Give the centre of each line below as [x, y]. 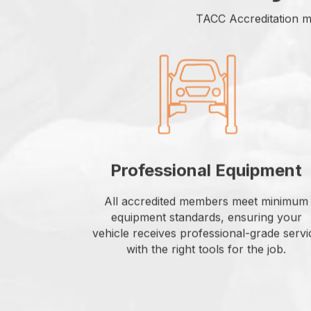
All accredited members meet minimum [206, 201]
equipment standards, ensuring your [206, 217]
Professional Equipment [206, 170]
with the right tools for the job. [206, 249]
